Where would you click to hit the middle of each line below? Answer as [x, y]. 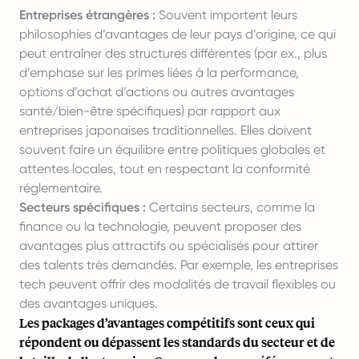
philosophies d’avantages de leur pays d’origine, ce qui [177, 34]
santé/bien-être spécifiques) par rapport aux [150, 111]
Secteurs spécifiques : [83, 207]
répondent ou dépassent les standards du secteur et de [177, 342]
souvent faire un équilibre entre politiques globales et [172, 149]
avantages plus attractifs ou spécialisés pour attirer [169, 246]
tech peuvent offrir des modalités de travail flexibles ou [177, 284]
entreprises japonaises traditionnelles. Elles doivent [165, 130]
